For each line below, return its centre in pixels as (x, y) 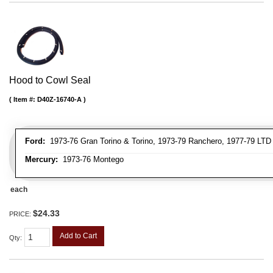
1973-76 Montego (91, 160)
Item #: (25, 100)
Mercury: (41, 160)
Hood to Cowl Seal (50, 80)
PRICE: (21, 214)
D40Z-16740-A (59, 100)
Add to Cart (78, 236)
